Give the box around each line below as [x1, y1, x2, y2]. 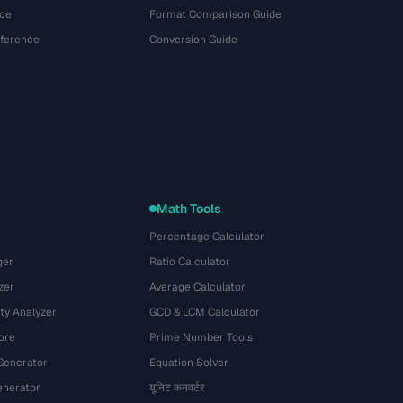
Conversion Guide [149, 32, 238, 47]
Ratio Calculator [149, 255, 231, 269]
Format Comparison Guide [149, 7, 282, 22]
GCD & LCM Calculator [149, 305, 261, 319]
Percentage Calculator [149, 229, 265, 244]
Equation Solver [149, 355, 229, 370]
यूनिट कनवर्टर [149, 381, 205, 395]
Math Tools [157, 201, 222, 217]
